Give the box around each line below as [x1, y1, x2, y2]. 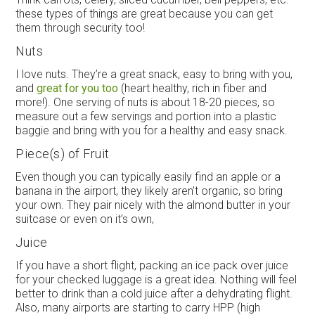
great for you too [37, 81, 122, 95]
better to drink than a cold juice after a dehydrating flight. [15, 286, 293, 300]
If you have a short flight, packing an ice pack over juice [15, 258, 289, 272]
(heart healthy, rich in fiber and [121, 81, 267, 95]
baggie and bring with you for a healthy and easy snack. [15, 123, 288, 137]
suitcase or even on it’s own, [15, 212, 155, 226]
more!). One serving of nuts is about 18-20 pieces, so [15, 95, 276, 109]
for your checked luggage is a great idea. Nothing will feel [15, 272, 297, 286]
